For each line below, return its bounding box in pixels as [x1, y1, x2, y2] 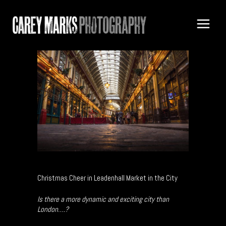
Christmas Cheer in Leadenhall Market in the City [37, 173, 178, 183]
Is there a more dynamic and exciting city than [37, 194, 169, 204]
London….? [37, 204, 69, 214]
